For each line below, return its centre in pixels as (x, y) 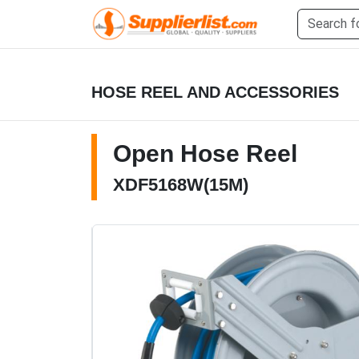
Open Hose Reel (205, 153)
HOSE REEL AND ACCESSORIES (215, 92)
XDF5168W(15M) (181, 185)
